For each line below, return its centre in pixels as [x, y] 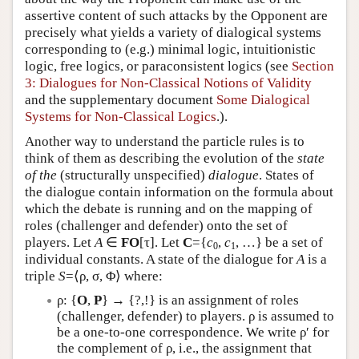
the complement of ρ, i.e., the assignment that [184, 348]
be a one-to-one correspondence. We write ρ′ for [193, 332]
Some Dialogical [263, 100]
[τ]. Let [161, 242]
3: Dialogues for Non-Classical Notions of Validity [168, 83]
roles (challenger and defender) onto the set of [156, 226]
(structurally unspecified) [133, 175]
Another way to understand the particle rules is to [165, 141]
